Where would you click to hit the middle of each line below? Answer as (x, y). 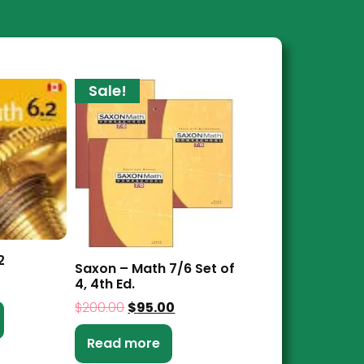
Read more (124, 343)
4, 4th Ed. (105, 284)
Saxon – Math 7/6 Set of (155, 268)
